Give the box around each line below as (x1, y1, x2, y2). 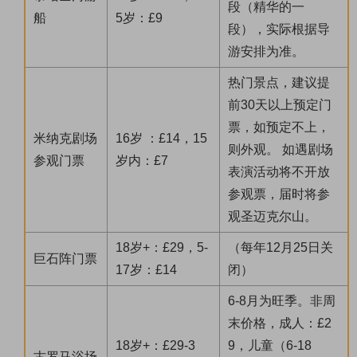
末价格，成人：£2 (228, 316, 331, 331)
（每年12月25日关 (228, 241, 333, 255)
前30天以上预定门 (228, 98, 331, 112)
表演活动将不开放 (228, 165, 330, 179)
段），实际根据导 (228, 22, 330, 37)
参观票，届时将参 (228, 187, 330, 202)
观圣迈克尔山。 (228, 210, 317, 224)
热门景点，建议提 (228, 76, 330, 90)
